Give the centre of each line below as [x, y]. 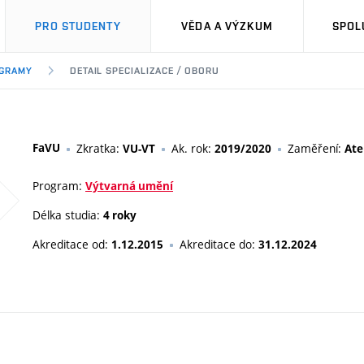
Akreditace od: [72, 244]
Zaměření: [316, 148]
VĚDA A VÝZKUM [227, 26]
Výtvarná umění [129, 186]
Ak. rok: [193, 148]
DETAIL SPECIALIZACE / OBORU [144, 71]
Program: [59, 186]
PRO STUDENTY [78, 26]
